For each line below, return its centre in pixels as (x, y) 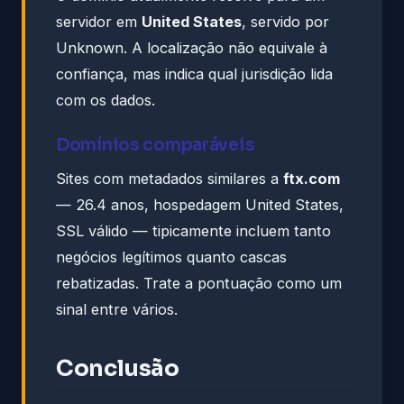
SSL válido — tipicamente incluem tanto (193, 230)
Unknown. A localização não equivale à (192, 47)
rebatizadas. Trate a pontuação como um (199, 283)
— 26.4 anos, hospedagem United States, (200, 204)
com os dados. (106, 100)
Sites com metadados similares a (170, 178)
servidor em (99, 21)
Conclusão (118, 368)
